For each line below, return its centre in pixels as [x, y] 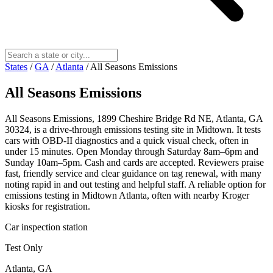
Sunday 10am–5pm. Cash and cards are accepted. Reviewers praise [134, 162]
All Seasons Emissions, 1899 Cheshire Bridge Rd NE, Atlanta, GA [134, 118]
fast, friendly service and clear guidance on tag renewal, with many [133, 173]
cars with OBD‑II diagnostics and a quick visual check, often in [127, 140]
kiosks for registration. [48, 206]
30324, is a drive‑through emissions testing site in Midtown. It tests [133, 129]
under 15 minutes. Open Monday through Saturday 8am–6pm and [132, 151]
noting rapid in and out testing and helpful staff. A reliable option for [135, 184]
